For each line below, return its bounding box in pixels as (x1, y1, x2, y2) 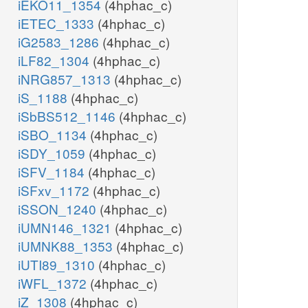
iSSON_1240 (18, 199, 100, 219)
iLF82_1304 (18, 51, 93, 70)
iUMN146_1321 (18, 218, 115, 237)
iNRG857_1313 (18, 69, 114, 89)
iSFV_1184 (18, 162, 88, 181)
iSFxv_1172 (18, 181, 93, 200)
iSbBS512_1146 (18, 107, 119, 126)
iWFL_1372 (18, 274, 90, 293)
